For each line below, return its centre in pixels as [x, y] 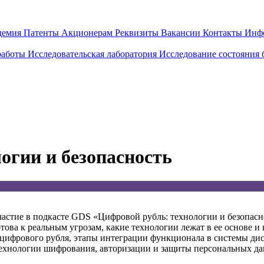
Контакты [224, 33]
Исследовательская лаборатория [93, 54]
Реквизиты [138, 33]
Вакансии [182, 33]
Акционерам [88, 33]
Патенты [42, 33]
